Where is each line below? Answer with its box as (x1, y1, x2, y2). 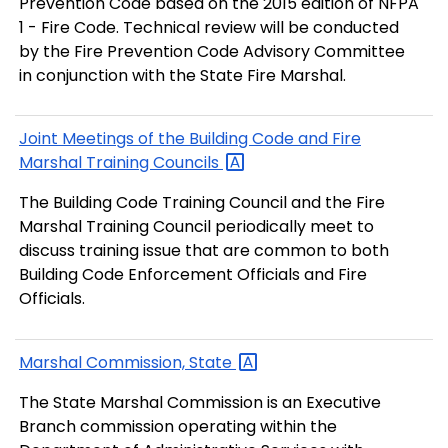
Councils (153, 150, 223, 174)
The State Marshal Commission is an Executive (19, 391, 381, 415)
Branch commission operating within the (19, 415, 337, 439)
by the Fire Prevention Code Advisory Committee (19, 39, 405, 63)
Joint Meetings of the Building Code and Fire (19, 126, 361, 150)
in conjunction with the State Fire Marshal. (19, 63, 346, 87)
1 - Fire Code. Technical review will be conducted (19, 15, 399, 39)
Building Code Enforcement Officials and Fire (19, 263, 367, 287)
